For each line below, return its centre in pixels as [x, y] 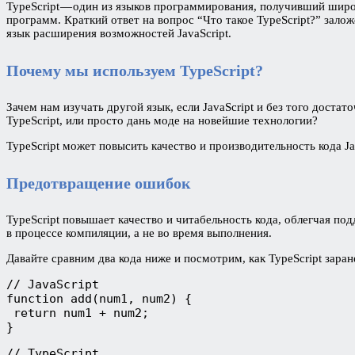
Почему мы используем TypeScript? [135, 70]
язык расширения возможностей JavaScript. [119, 33]
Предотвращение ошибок [99, 183]
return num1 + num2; [78, 313]
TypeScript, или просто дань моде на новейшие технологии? [162, 121]
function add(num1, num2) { [99, 299]
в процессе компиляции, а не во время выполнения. [139, 233]
